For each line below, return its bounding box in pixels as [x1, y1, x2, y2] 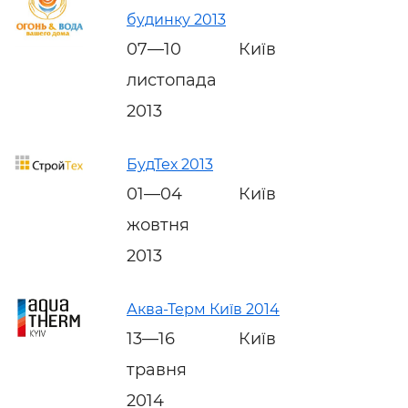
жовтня [127, 214, 189, 235]
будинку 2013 [127, 10, 226, 28]
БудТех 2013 [127, 155, 213, 173]
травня [127, 359, 187, 380]
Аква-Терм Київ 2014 [127, 300, 280, 318]
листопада [127, 69, 217, 90]
